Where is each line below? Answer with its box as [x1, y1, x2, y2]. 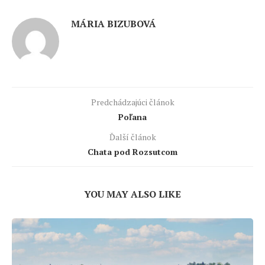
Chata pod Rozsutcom [88, 146, 177, 158]
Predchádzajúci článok [91, 96, 174, 108]
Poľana [118, 111, 147, 123]
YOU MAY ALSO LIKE [84, 188, 181, 201]
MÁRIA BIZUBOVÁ [71, 17, 156, 31]
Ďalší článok [109, 131, 156, 143]
